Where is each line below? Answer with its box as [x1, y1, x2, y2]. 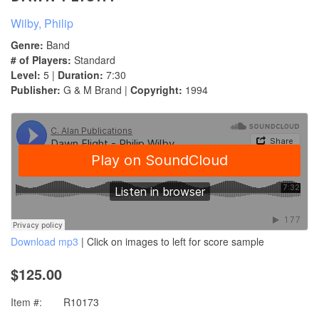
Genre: [11, 38, 43, 53]
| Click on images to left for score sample [78, 234, 264, 249]
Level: [11, 68, 41, 83]
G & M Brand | [61, 83, 130, 98]
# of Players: [11, 53, 71, 68]
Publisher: [11, 83, 61, 98]
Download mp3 [11, 234, 78, 249]
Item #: [11, 295, 42, 310]
